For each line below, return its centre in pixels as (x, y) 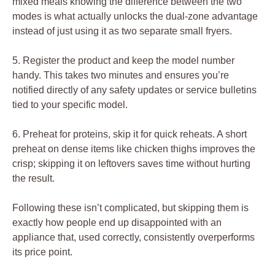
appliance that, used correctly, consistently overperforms (134, 237)
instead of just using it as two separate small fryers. (122, 31)
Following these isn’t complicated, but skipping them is (130, 207)
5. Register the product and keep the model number (123, 60)
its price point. (42, 252)
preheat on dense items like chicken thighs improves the (134, 149)
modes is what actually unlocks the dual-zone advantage (135, 16)
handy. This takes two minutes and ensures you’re (121, 75)
